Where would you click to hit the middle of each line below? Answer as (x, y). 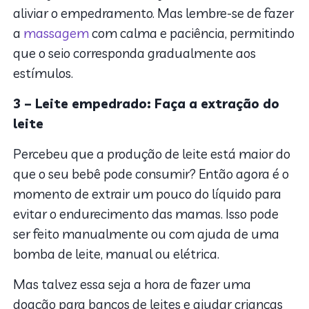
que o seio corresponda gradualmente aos (135, 53)
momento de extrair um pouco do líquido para (148, 193)
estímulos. (45, 73)
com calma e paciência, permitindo (192, 33)
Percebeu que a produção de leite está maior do (152, 153)
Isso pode (252, 213)
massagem (57, 33)
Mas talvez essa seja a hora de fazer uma (132, 284)
